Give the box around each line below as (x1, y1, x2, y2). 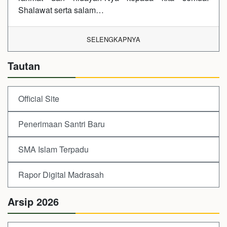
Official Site (18, 93, 59, 105)
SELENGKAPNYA (87, 34, 140, 45)
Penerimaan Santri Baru (18, 118, 105, 130)
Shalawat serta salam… (18, 4, 104, 16)
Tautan (8, 58, 40, 73)
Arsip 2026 (8, 194, 59, 209)
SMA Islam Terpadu (18, 143, 89, 156)
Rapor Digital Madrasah (18, 169, 104, 181)
